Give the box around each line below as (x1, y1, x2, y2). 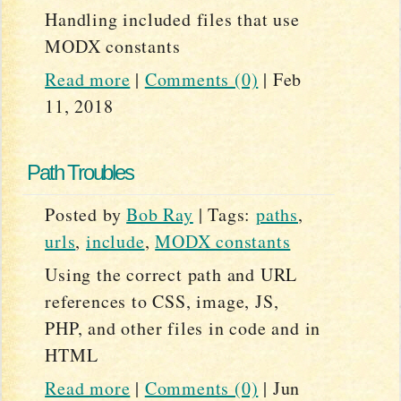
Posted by (45, 201, 127, 226)
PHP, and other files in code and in (45, 315, 321, 340)
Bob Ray (126, 201, 193, 226)
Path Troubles (27, 159, 133, 184)
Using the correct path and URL (45, 261, 298, 286)
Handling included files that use (45, 6, 300, 31)
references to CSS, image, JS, (45, 288, 279, 313)
